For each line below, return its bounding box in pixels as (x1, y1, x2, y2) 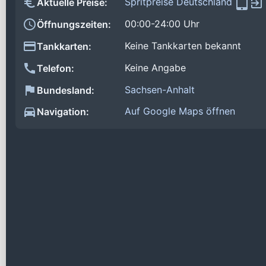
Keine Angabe (125, 61, 186, 74)
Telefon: (37, 62, 74, 74)
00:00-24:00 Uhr (125, 18, 199, 30)
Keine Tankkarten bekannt (125, 40, 241, 52)
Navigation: (37, 106, 89, 118)
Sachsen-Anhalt (125, 83, 195, 96)
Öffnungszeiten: (37, 18, 111, 31)
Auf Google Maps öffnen (125, 105, 235, 118)
